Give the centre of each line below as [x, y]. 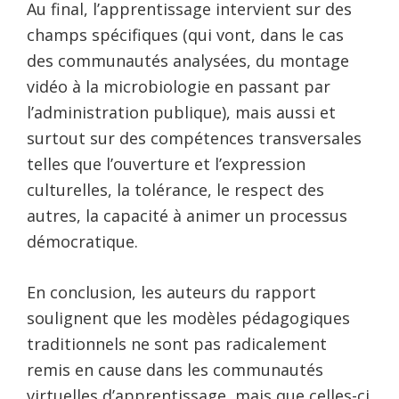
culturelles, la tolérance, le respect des [175, 189]
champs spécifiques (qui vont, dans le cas [185, 34]
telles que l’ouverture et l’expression [166, 163]
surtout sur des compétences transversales [194, 138]
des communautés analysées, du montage [188, 60]
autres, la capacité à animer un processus [187, 215]
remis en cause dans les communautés [175, 369]
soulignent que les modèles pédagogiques [188, 318]
